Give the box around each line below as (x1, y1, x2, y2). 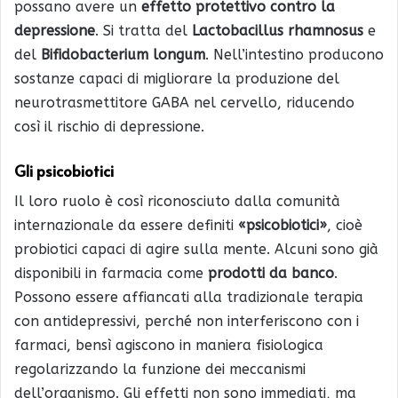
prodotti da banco (208, 264, 334, 282)
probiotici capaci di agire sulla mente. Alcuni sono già (14, 240, 378, 258)
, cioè (327, 216, 362, 234)
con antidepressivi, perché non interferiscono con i (14, 312, 359, 330)
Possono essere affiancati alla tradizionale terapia (14, 288, 363, 306)
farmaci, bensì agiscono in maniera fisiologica (14, 336, 323, 354)
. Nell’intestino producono (205, 46, 384, 64)
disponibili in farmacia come (14, 264, 208, 282)
